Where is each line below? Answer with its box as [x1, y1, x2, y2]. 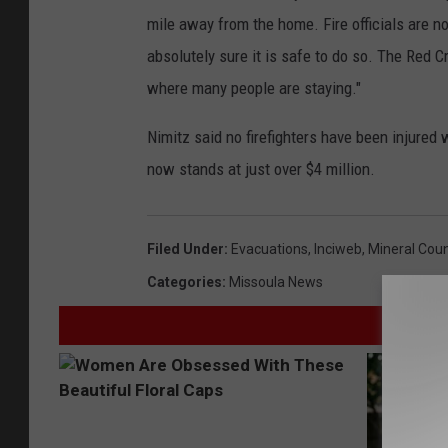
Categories [147, 273, 222, 290]
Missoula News [229, 273, 323, 290]
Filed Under [147, 240, 224, 257]
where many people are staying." [147, 77, 361, 98]
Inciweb [314, 240, 362, 257]
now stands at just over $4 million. [147, 158, 375, 179]
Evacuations [231, 240, 308, 257]
